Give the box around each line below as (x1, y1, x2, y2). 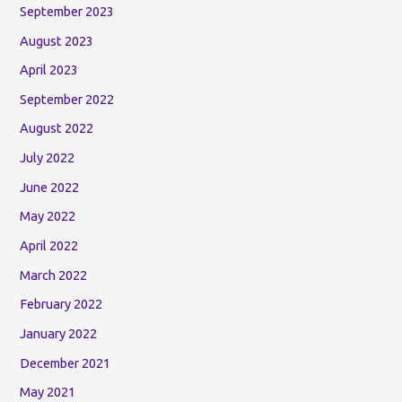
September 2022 (20, 91, 115, 107)
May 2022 (20, 208, 76, 224)
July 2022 (20, 150, 75, 166)
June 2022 (20, 179, 80, 195)
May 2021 (20, 384, 76, 400)
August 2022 (20, 120, 94, 136)
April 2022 (20, 238, 79, 254)
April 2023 (20, 62, 79, 78)
